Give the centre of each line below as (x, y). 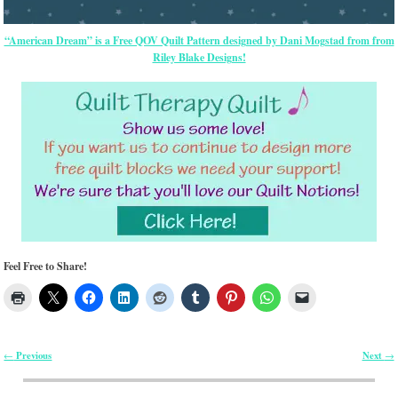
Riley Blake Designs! (199, 58)
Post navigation (50, 368)
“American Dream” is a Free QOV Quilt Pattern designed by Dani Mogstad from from (199, 41)
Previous (33, 356)
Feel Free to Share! (46, 267)
